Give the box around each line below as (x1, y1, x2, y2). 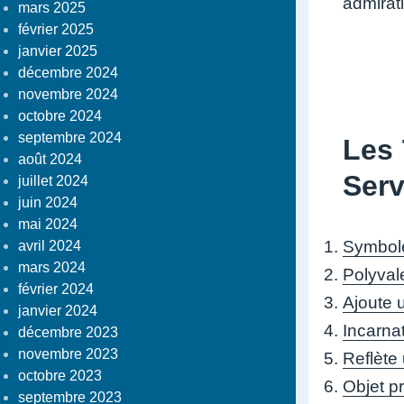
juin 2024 (18, 194, 78, 210)
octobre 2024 (18, 107, 102, 124)
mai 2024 (18, 216, 78, 232)
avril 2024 (18, 237, 81, 253)
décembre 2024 (18, 64, 118, 80)
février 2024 (18, 280, 94, 297)
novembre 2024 (18, 86, 118, 102)
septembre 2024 (18, 129, 122, 145)
